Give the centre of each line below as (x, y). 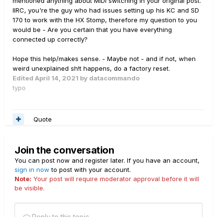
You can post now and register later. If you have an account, (107, 161)
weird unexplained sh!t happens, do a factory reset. (91, 69)
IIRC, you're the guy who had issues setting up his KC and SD (106, 10)
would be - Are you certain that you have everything (92, 30)
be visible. (30, 188)
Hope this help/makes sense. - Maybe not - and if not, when (104, 59)
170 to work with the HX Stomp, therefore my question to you (105, 20)
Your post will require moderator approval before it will (115, 179)
